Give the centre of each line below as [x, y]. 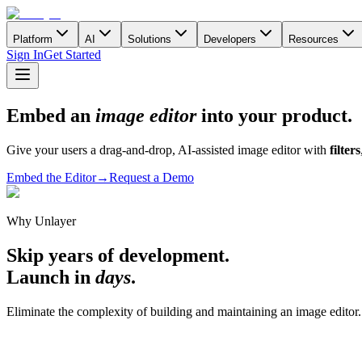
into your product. [274, 115]
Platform [33, 39]
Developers [230, 39]
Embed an [51, 115]
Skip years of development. [118, 255]
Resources [314, 39]
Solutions [149, 39]
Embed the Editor [51, 177]
